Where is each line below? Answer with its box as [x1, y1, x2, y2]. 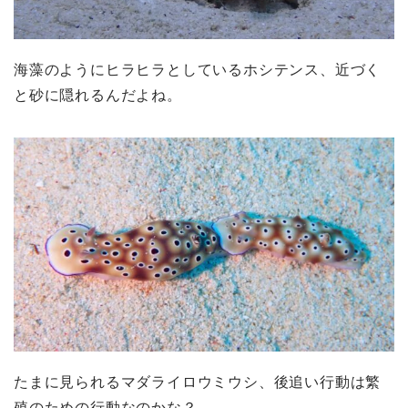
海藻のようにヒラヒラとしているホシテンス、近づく [14, 61, 382, 77]
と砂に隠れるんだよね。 [14, 87, 182, 103]
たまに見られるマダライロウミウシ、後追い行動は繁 [14, 373, 382, 390]
